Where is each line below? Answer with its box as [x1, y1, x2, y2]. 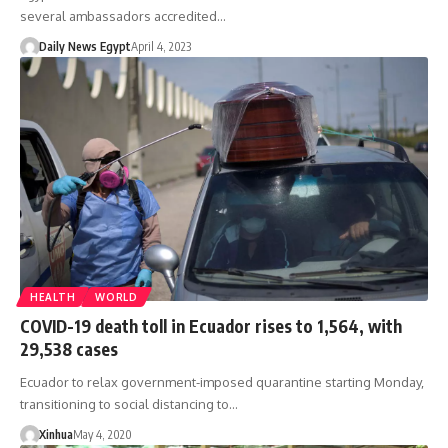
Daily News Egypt [38, 38, 131, 54]
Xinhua [38, 427, 73, 443]
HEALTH [30, 291, 76, 304]
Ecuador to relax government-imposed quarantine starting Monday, [20, 374, 424, 391]
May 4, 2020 [72, 427, 132, 443]
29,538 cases [20, 338, 118, 361]
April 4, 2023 [130, 38, 191, 54]
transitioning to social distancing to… [20, 396, 238, 413]
